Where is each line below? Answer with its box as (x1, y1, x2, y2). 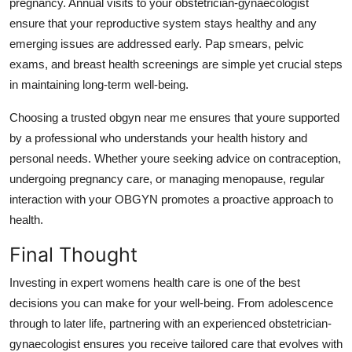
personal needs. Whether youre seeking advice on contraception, (9, 151, 341, 165)
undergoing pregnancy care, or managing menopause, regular (9, 171, 324, 185)
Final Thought (9, 242, 137, 266)
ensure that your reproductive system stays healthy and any (9, 16, 317, 30)
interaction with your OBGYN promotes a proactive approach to (9, 192, 333, 206)
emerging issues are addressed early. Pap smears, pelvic (9, 36, 304, 50)
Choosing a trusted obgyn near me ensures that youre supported (9, 110, 339, 124)
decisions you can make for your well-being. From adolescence (9, 295, 333, 310)
